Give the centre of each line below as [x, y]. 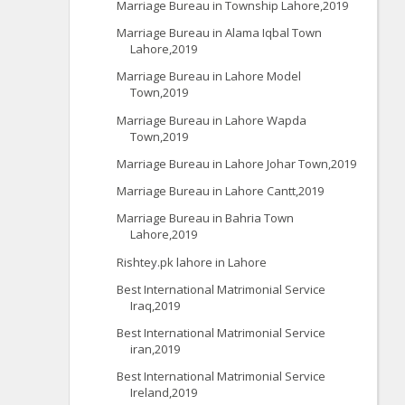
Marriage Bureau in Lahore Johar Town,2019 [237, 163]
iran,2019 [155, 349]
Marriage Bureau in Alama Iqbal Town [220, 33]
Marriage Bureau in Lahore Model [209, 76]
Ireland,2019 [164, 393]
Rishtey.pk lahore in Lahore [192, 262]
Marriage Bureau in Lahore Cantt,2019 [221, 191]
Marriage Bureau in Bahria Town [206, 218]
